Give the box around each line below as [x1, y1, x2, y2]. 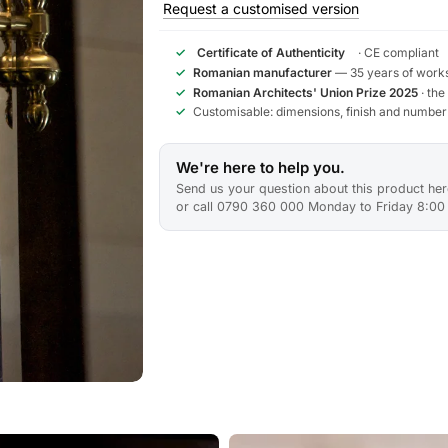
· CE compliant [355, 45, 440, 60]
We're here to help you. [176, 158, 346, 177]
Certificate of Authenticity [197, 45, 346, 60]
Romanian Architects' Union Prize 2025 [193, 85, 419, 100]
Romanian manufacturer [193, 65, 333, 80]
